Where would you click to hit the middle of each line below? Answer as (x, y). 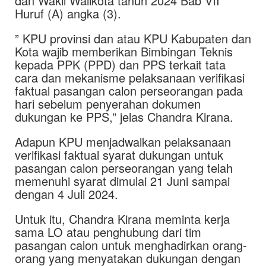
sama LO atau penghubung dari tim (108, 232)
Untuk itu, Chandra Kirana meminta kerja (122, 219)
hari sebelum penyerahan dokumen (108, 104)
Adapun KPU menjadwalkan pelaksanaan (123, 142)
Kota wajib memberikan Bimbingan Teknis (124, 51)
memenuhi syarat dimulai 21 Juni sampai (122, 181)
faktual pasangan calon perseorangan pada (129, 91)
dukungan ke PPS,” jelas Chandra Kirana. (124, 117)
